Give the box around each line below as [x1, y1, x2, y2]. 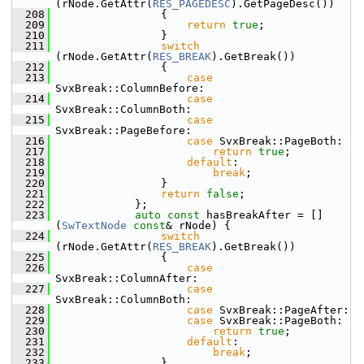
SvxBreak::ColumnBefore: [55, 82, 205, 94]
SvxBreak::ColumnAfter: [55, 272, 198, 284]
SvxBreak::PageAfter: [213, 304, 349, 316]
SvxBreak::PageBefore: [55, 124, 192, 136]
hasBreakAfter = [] [200, 209, 323, 221]
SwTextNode [62, 219, 127, 232]
